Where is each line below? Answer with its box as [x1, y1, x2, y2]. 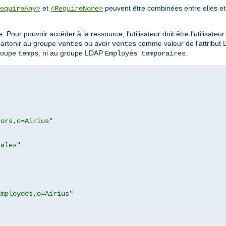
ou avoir [82, 39, 112, 47]
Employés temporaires [105, 49, 186, 58]
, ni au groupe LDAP [38, 48, 105, 57]
